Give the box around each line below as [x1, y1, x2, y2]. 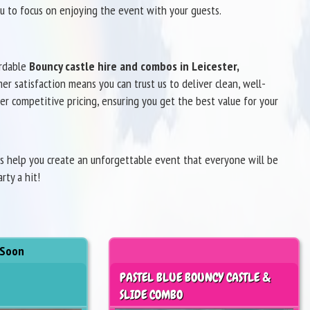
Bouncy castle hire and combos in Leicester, [28, 57, 239, 74]
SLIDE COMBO [119, 286, 183, 302]
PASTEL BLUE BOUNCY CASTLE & [119, 268, 271, 285]
